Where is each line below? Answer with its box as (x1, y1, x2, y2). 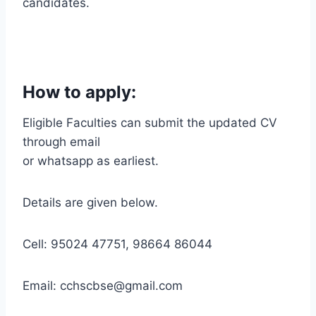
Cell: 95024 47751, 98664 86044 (23, 236, 212, 251)
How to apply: (23, 81, 136, 102)
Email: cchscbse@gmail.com (23, 278, 183, 293)
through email (23, 134, 100, 149)
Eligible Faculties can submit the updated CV (23, 115, 277, 130)
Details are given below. (23, 195, 158, 209)
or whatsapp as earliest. (23, 153, 159, 168)
